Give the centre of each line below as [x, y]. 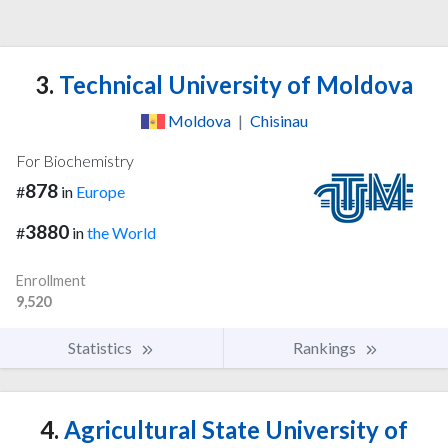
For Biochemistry [75, 161]
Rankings [326, 348]
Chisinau [278, 121]
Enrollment [51, 281]
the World [121, 233]
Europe [100, 192]
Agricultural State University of [233, 430]
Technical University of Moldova [233, 85]
